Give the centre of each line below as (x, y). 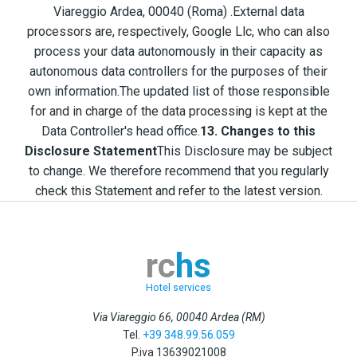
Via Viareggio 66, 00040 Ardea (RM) (178, 318)
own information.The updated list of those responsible (178, 92)
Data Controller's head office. (121, 131)
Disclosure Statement (91, 151)
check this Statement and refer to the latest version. (178, 191)
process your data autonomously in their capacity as (178, 52)
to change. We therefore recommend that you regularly (178, 171)
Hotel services (178, 288)
